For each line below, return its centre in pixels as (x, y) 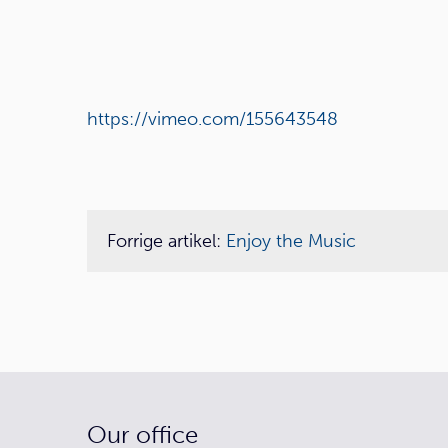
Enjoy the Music (291, 241)
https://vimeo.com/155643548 (212, 119)
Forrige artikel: (166, 241)
